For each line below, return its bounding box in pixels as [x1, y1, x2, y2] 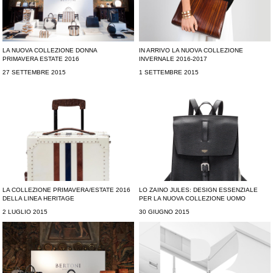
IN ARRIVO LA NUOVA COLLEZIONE [139, 47, 244, 54]
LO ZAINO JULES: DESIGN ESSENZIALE [139, 186, 258, 194]
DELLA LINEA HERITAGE [2, 195, 75, 202]
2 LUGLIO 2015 [2, 208, 48, 216]
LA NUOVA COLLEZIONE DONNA [2, 47, 97, 54]
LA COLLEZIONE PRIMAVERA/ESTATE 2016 [2, 186, 131, 194]
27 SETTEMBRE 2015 [2, 69, 66, 76]
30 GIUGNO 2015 [139, 208, 190, 216]
